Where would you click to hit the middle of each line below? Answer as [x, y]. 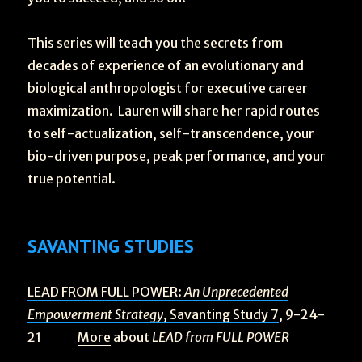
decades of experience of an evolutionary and [166, 65]
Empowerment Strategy [96, 314]
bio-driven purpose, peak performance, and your [177, 156]
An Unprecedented [237, 292]
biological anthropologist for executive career [168, 88]
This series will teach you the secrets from [156, 43]
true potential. [72, 179]
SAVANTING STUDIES [111, 246]
